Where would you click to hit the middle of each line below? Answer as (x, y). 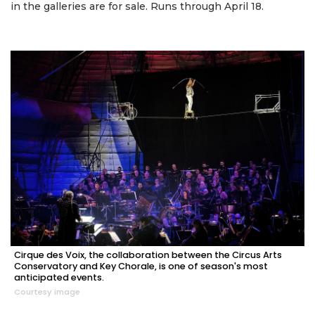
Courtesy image (47, 291)
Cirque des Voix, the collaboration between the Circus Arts (148, 255)
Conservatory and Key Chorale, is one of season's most (141, 266)
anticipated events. (59, 277)
